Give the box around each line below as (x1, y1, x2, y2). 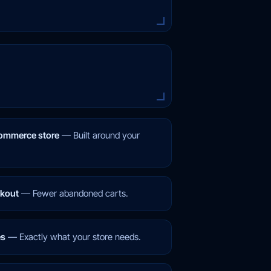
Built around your (73, 129, 140, 141)
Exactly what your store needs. (19, 230, 141, 243)
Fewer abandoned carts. (32, 187, 128, 199)
